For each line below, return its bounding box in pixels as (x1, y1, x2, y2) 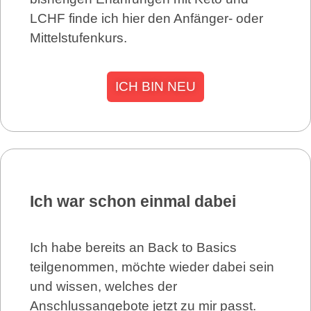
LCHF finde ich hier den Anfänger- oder (30, 10, 263, 26)
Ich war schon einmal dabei (30, 192, 236, 211)
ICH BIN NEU (115, 79, 196, 94)
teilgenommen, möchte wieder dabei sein (30, 260, 274, 275)
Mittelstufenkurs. (30, 30, 127, 45)
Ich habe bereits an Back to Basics (30, 240, 237, 255)
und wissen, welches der (30, 279, 177, 294)
